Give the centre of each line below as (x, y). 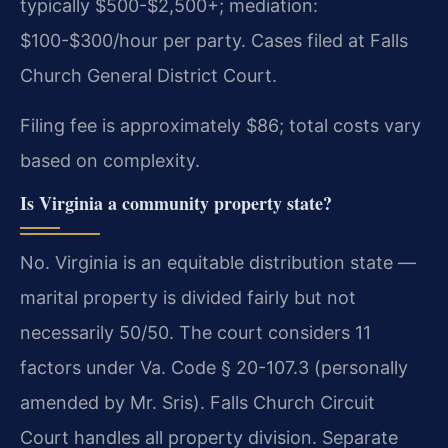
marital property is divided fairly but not (188, 297)
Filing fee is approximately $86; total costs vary (220, 125)
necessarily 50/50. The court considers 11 (195, 332)
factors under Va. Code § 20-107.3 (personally (214, 367)
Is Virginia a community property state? (176, 202)
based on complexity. (110, 160)
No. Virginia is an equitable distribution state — (218, 262)
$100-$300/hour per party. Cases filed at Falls (214, 40)
